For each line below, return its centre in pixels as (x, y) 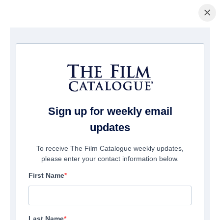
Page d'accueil (24, 43)
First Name (46, 176)
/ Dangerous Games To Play (105, 43)
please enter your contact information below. (110, 159)
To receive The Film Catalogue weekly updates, (110, 149)
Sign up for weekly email (110, 111)
